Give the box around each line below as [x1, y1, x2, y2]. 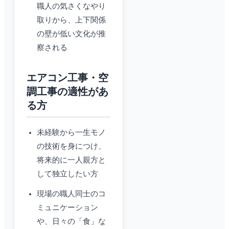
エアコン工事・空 [27, 72, 108, 84]
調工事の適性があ [27, 86, 108, 98]
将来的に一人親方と [37, 156, 106, 165]
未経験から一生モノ [37, 128, 106, 137]
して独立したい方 [37, 170, 98, 178]
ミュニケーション [37, 203, 98, 212]
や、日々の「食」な [37, 217, 106, 226]
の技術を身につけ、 [37, 142, 106, 151]
